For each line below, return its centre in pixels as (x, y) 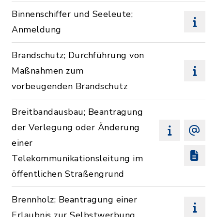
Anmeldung (37, 30)
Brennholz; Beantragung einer (74, 200)
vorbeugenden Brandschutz (70, 86)
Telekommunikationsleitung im (77, 158)
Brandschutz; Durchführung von (78, 55)
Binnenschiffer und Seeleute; (72, 14)
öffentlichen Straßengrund (68, 174)
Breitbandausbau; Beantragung (77, 112)
